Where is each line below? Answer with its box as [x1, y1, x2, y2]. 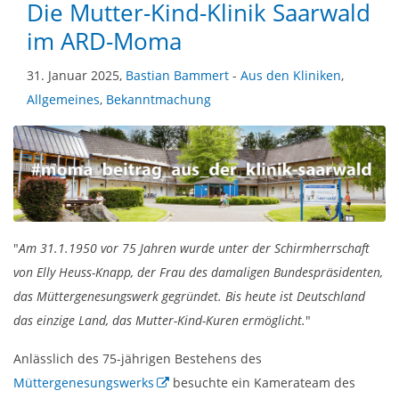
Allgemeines [27, 90, 100, 108]
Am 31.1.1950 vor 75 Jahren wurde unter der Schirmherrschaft [19, 240, 370, 257]
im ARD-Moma [27, 25, 182, 57]
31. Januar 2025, [27, 66, 126, 84]
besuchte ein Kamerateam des [169, 374, 355, 392]
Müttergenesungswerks [13, 374, 154, 392]
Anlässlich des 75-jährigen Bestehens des [13, 350, 262, 368]
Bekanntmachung [106, 90, 211, 108]
